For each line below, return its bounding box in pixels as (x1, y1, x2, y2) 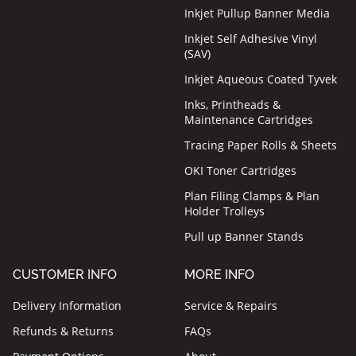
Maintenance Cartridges (184, 112, 314, 128)
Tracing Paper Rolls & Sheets (184, 137, 338, 153)
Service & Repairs (184, 298, 278, 314)
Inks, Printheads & (184, 97, 281, 113)
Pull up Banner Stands (184, 229, 304, 245)
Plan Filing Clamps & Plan (184, 188, 320, 204)
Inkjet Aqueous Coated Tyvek (184, 72, 338, 87)
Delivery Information (13, 298, 122, 314)
